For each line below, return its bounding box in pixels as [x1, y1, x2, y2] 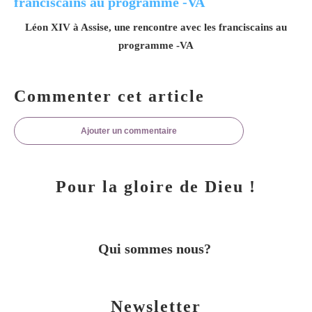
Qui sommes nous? [97, 240, 214, 256]
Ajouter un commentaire [81, 125, 177, 136]
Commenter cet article [14, 86, 205, 105]
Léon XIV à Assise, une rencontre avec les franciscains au [25, 21, 287, 33]
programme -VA [118, 39, 194, 51]
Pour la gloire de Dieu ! [56, 177, 256, 196]
